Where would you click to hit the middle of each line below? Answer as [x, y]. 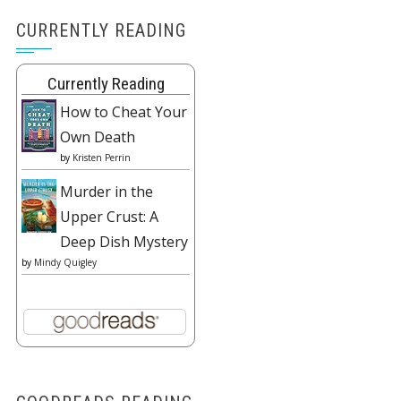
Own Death [98, 137]
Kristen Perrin [102, 158]
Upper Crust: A [109, 217]
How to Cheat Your [124, 112]
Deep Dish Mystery [124, 242]
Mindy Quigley [65, 262]
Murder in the [107, 192]
